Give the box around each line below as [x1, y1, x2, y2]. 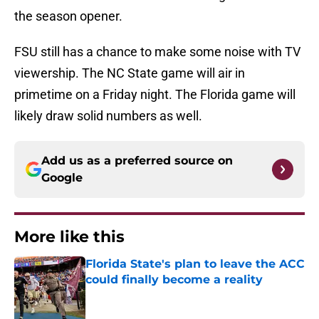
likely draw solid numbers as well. [14, 108, 202, 124]
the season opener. [14, 9, 122, 24]
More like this [14, 227, 125, 247]
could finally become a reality [85, 273, 263, 287]
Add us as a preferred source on [41, 154, 233, 168]
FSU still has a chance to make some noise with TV [14, 44, 300, 60]
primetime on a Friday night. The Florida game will [14, 87, 296, 103]
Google [41, 171, 83, 185]
